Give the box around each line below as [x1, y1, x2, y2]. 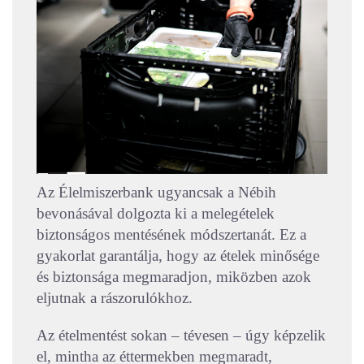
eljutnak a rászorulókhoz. [37, 288, 193, 306]
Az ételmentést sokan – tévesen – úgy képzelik [37, 326, 326, 344]
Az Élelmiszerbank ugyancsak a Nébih [37, 183, 276, 201]
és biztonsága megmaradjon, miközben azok [37, 267, 311, 285]
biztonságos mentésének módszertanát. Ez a [37, 225, 306, 243]
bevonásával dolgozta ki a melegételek [37, 204, 275, 222]
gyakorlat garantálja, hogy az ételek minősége [37, 246, 319, 264]
